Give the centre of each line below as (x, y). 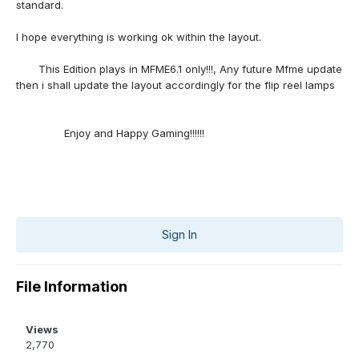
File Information (72, 287)
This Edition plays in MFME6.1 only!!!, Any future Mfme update (179, 69)
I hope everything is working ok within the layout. (139, 37)
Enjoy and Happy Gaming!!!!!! (110, 133)
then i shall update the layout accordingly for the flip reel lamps (175, 85)
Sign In (179, 235)
